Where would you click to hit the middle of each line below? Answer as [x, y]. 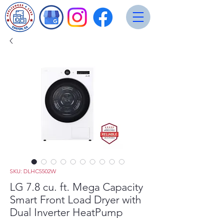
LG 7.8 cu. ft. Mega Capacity [76, 187]
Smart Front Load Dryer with [75, 200]
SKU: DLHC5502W [33, 171]
